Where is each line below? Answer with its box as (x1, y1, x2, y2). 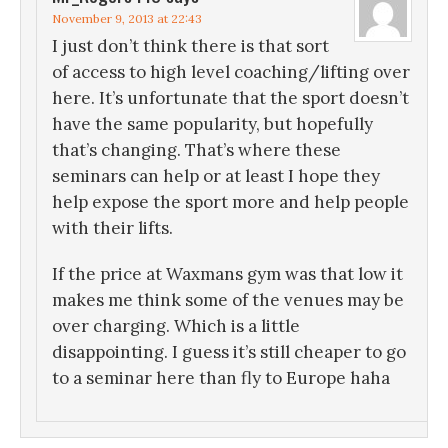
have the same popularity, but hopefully (52, 113, 373, 136)
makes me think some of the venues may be (52, 289, 404, 312)
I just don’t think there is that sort (52, 35, 329, 58)
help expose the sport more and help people (52, 191, 409, 214)
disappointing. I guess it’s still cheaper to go (52, 341, 406, 364)
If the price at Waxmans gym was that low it (52, 263, 403, 286)
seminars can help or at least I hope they (52, 165, 380, 188)
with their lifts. (52, 217, 173, 240)
